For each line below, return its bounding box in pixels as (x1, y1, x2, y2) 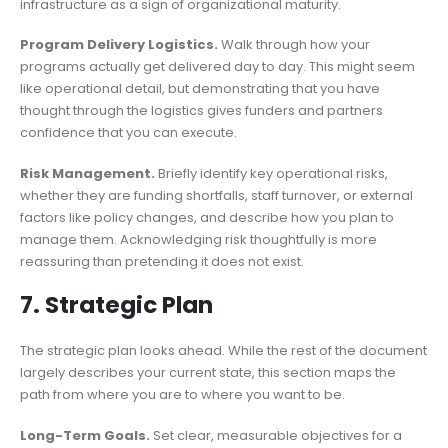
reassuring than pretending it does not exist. (20, 251, 304, 271)
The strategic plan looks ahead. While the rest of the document (20, 341, 427, 361)
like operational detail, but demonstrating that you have (20, 79, 380, 99)
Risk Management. (20, 163, 155, 183)
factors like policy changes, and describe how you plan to (20, 207, 394, 227)
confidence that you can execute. (20, 123, 237, 143)
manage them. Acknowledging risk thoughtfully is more (20, 229, 377, 249)
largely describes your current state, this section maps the (20, 363, 396, 383)
